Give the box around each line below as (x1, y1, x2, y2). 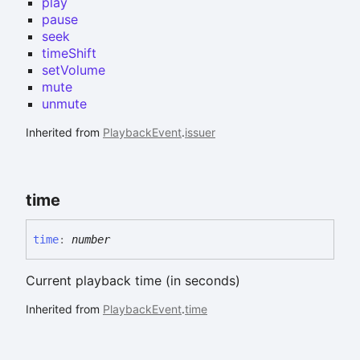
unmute (42, 95, 87, 112)
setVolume (42, 61, 105, 78)
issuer (185, 125, 215, 139)
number (72, 232, 110, 246)
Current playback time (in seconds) (26, 272, 240, 288)
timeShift (42, 44, 96, 61)
